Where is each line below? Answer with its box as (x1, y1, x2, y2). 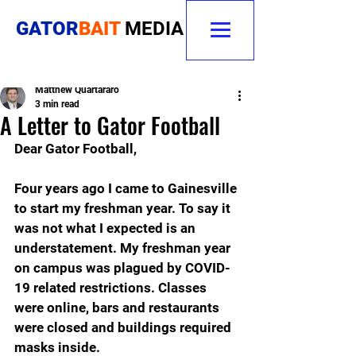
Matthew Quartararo (35, 84, 119, 95)
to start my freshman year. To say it (14, 200, 234, 216)
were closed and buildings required (14, 319, 234, 335)
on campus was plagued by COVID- (14, 260, 230, 276)
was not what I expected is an (14, 220, 199, 236)
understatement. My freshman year (14, 240, 234, 256)
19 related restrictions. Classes (14, 280, 210, 296)
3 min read (35, 99, 79, 110)
